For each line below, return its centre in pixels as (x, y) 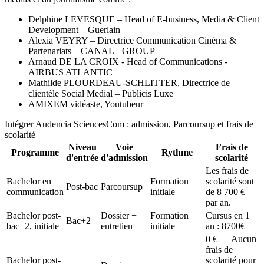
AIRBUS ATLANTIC (70, 72)
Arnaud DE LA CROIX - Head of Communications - (128, 61)
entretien (117, 226)
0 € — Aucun (231, 239)
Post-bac (82, 186)
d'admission (124, 157)
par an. (218, 202)
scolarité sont (230, 181)
